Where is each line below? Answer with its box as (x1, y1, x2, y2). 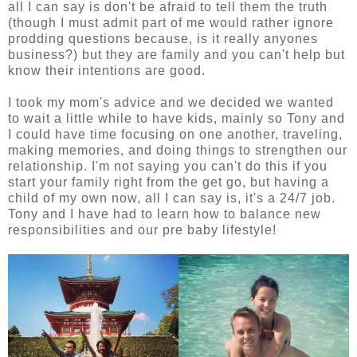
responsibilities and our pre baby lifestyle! (8, 223, 277, 237)
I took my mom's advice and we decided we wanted (8, 96, 334, 110)
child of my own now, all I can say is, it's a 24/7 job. (8, 191, 335, 206)
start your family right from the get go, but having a (8, 175, 329, 190)
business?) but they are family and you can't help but (8, 48, 345, 62)
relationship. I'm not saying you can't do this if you (8, 159, 328, 174)
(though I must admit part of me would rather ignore (8, 16, 334, 30)
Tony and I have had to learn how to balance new (8, 207, 321, 222)
